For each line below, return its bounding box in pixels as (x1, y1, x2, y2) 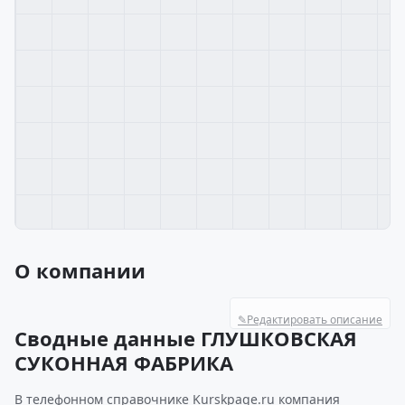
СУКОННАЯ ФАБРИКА (14, 349, 233, 376)
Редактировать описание (247, 312, 382, 327)
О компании (14, 257, 146, 284)
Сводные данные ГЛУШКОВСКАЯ (14, 325, 357, 352)
